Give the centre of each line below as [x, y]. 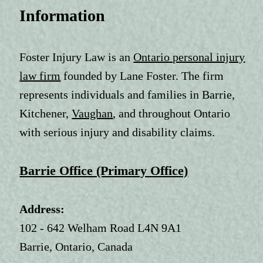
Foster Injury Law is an [77, 57]
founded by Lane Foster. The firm [142, 76]
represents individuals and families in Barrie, [127, 95]
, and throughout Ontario [172, 114]
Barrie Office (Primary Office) [104, 171]
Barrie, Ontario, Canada [76, 247]
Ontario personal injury [189, 57]
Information [63, 16]
